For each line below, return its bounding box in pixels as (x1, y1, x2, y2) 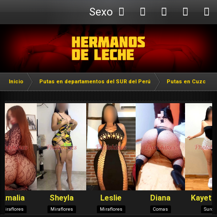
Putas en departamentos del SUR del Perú (39, 78, 151, 85)
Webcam (89, 30, 131, 42)
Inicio (9, 78, 23, 85)
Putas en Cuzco (167, 78, 209, 85)
